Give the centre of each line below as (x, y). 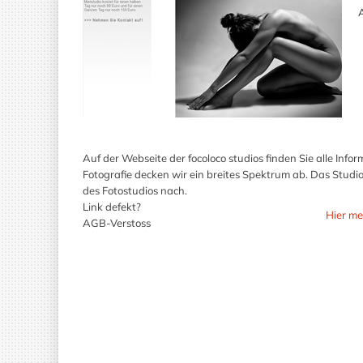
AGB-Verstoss (117, 223)
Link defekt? (112, 207)
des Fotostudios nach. (135, 190)
